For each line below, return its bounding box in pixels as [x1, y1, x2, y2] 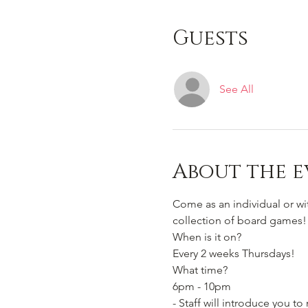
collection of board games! [172, 214, 307, 227]
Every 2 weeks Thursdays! [172, 247, 295, 260]
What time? [172, 263, 228, 276]
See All [219, 82, 254, 96]
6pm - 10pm [172, 280, 234, 293]
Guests [172, 25, 248, 52]
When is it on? [172, 230, 244, 243]
